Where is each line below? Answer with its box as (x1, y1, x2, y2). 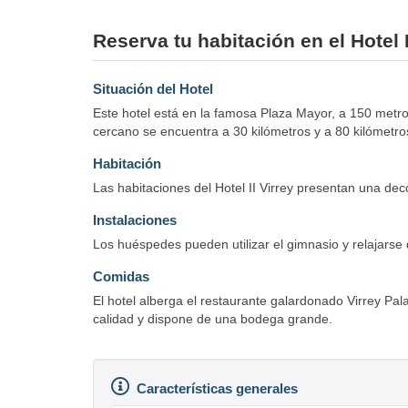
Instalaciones (93, 211, 177, 228)
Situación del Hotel (93, 80, 213, 97)
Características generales (137, 380, 298, 396)
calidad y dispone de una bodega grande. (93, 311, 332, 326)
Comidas (93, 268, 149, 284)
